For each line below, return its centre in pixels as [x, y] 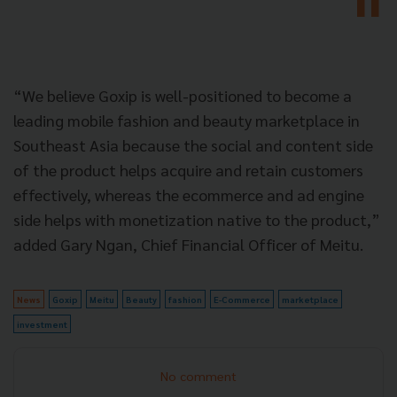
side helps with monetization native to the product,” [197, 219]
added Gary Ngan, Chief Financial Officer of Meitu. [188, 244]
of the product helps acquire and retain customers [188, 169]
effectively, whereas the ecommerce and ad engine [189, 194]
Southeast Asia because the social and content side [193, 144]
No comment [198, 375]
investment [42, 323]
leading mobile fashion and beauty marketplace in [187, 120]
